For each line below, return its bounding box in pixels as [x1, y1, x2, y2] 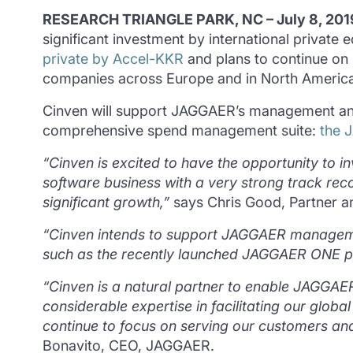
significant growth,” [42, 194, 169, 211]
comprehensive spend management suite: [42, 122, 320, 139]
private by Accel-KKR [42, 50, 184, 68]
